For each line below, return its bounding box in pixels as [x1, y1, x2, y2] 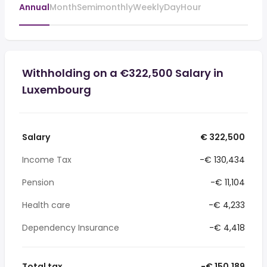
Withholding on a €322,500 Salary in [22, 66, 223, 80]
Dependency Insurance [22, 222, 119, 234]
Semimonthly [77, 1, 133, 13]
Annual [19, 1, 49, 13]
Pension [22, 176, 54, 188]
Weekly [133, 1, 164, 13]
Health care [22, 199, 70, 211]
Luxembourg [22, 82, 91, 97]
